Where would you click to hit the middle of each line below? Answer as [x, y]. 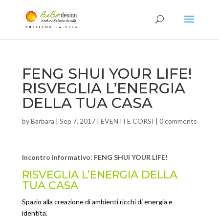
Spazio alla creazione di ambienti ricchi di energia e [97, 202]
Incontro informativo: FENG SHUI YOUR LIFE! [95, 157]
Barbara [42, 121]
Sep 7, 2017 [77, 121]
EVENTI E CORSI [127, 121]
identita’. [34, 213]
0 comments [178, 121]
